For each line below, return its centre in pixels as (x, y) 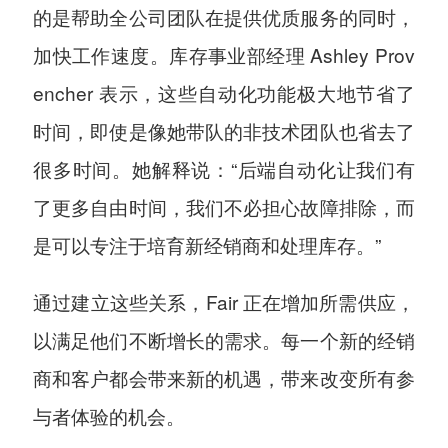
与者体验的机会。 (109, 415)
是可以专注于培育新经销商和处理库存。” (207, 244)
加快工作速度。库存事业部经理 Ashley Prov (224, 54)
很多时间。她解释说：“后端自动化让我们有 (224, 168)
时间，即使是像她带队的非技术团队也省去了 (224, 130)
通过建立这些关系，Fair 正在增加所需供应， (224, 301)
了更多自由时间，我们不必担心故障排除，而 (224, 206)
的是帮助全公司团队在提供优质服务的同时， (224, 16)
